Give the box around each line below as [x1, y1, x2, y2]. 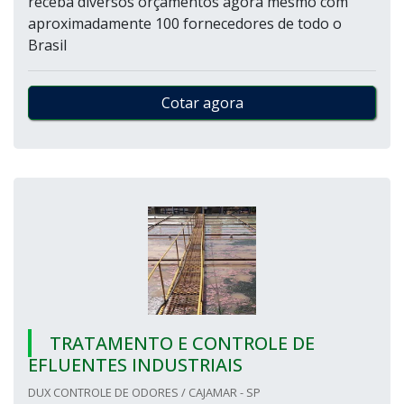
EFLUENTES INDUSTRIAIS [28, 353, 243, 377]
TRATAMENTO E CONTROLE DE [50, 331, 315, 355]
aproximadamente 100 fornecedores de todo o [28, 14, 342, 33]
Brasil [28, 35, 67, 55]
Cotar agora [161, 93, 243, 113]
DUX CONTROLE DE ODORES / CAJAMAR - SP [28, 384, 261, 400]
